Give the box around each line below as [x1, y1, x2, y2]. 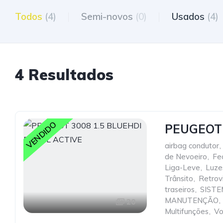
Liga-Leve [165, 163, 200, 172]
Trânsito [165, 174, 193, 183]
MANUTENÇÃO [165, 196, 219, 205]
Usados [172, 10, 207, 22]
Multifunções [165, 207, 209, 216]
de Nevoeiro [165, 152, 207, 161]
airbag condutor [165, 141, 219, 150]
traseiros [165, 185, 195, 194]
